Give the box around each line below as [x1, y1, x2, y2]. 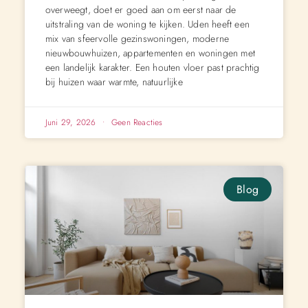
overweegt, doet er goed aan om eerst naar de [45, 2, 236, 16]
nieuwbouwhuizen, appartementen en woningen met [45, 45, 256, 60]
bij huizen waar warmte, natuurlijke [45, 74, 183, 89]
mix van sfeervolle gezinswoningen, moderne [45, 31, 230, 45]
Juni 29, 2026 [45, 115, 99, 129]
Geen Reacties [108, 115, 163, 129]
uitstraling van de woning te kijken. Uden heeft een [45, 16, 250, 31]
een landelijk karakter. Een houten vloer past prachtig [45, 60, 260, 74]
